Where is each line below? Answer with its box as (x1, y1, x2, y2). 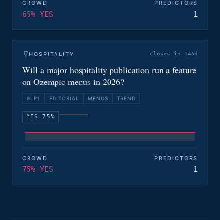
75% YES (22, 165, 53, 174)
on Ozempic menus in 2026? (22, 76, 124, 87)
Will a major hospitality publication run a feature (22, 64, 196, 76)
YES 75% (27, 113, 55, 120)
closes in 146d (150, 51, 198, 57)
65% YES (22, 10, 53, 19)
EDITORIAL (49, 95, 79, 101)
